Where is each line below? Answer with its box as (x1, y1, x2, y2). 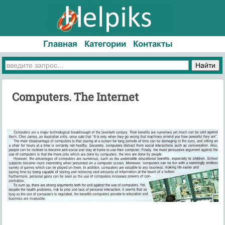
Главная (43, 39, 78, 49)
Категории (84, 39, 127, 49)
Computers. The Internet (12, 89, 139, 104)
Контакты (133, 39, 173, 49)
